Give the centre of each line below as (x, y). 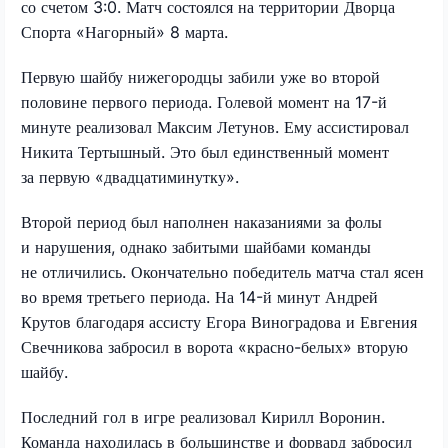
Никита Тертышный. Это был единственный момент (205, 151)
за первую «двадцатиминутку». (130, 176)
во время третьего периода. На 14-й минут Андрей (199, 296)
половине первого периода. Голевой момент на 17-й (204, 101)
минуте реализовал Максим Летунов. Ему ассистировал (215, 126)
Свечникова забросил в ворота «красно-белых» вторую (214, 346)
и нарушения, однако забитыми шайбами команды (196, 246)
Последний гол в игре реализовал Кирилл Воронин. (203, 416)
